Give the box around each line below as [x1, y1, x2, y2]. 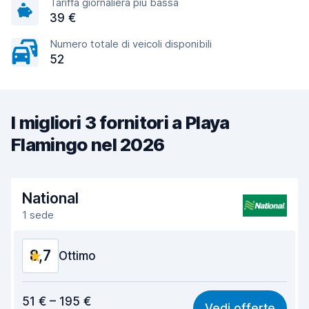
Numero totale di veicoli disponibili [50, 37, 212, 50]
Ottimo [59, 249, 96, 263]
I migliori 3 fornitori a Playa [11, 112, 230, 133]
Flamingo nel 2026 [11, 134, 165, 155]
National [22, 190, 79, 207]
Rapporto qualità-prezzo [22, 284, 139, 297]
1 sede [22, 208, 54, 221]
